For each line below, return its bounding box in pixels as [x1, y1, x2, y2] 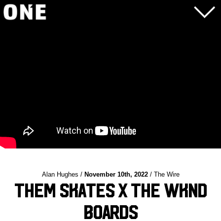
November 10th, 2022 [84, 170, 148, 178]
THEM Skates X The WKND [14, 181, 207, 202]
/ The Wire [147, 170, 180, 178]
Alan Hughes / [41, 170, 84, 178]
